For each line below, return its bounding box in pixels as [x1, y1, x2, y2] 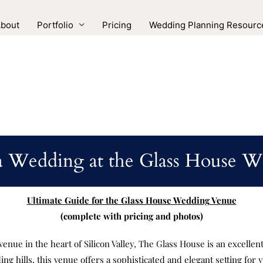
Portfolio [37, 19, 73, 31]
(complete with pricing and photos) [60, 210, 203, 222]
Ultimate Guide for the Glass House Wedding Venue [26, 194, 237, 207]
